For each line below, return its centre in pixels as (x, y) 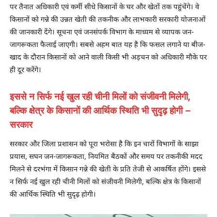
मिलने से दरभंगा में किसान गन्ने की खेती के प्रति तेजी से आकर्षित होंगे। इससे (108, 170)
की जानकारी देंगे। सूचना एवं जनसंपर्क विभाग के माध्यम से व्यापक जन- (102, 33)
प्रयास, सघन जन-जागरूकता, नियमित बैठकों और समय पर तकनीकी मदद (106, 157)
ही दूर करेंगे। (25, 71)
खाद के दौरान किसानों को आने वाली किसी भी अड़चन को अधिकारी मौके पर (108, 58)
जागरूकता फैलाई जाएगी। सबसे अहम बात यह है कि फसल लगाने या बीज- (108, 46)
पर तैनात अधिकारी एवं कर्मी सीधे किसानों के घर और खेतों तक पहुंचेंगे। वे (104, 8)
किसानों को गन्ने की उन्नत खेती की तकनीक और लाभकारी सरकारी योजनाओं (108, 20)
